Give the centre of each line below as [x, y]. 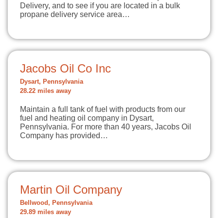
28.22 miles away [45, 91]
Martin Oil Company [71, 190]
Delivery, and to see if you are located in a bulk [100, 6]
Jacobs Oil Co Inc [65, 68]
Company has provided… [64, 136]
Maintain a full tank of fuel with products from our [103, 109]
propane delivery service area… [75, 14]
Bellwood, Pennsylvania [56, 203]
